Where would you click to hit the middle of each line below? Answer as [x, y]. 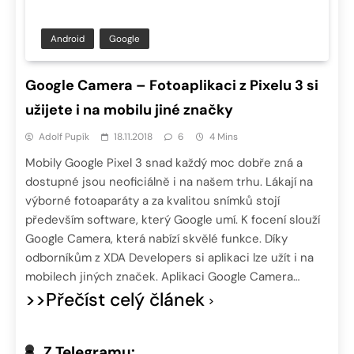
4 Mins [224, 137]
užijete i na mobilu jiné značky [129, 110]
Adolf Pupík [64, 137]
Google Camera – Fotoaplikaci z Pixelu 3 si [172, 86]
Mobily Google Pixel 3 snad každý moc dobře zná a [164, 163]
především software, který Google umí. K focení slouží [173, 220]
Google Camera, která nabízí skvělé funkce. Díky [156, 239]
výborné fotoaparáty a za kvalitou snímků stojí [153, 201]
